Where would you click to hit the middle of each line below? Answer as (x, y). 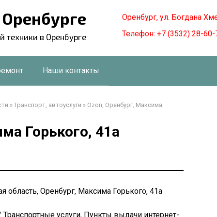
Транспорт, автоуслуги (48, 105)
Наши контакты (71, 70)
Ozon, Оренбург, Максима (125, 105)
